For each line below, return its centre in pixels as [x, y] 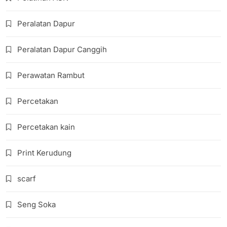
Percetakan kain [46, 127]
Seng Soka [36, 204]
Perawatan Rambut [51, 75]
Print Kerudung [44, 153]
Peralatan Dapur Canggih [62, 49]
